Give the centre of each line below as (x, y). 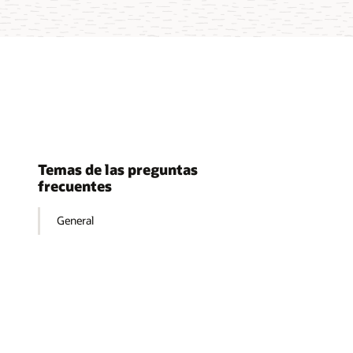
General (76, 221)
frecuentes (75, 186)
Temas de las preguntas (118, 170)
